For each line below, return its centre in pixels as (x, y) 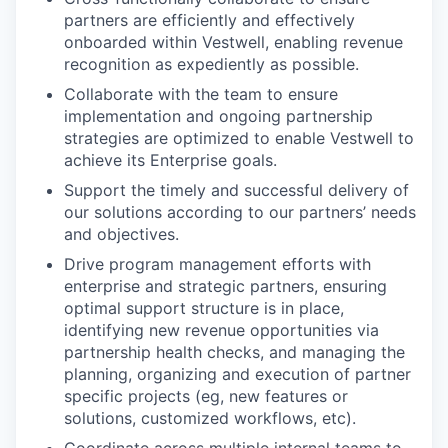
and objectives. (121, 233)
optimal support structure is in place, (204, 307)
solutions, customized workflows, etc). (210, 417)
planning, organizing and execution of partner (237, 373)
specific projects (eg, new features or (206, 395)
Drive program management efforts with (217, 263)
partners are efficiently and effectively (209, 19)
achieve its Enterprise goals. (170, 159)
